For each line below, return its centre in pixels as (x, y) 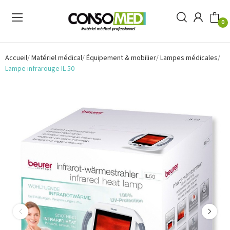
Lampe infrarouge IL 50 (40, 69)
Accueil (16, 58)
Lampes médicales (189, 58)
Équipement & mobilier (121, 58)
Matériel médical (57, 58)
